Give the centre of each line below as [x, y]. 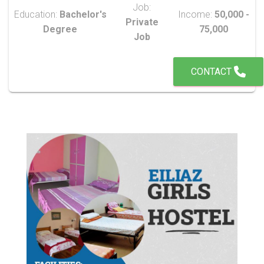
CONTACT [212, 72]
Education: [37, 15]
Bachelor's [83, 15]
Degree [60, 29]
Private [142, 22]
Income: [196, 15]
